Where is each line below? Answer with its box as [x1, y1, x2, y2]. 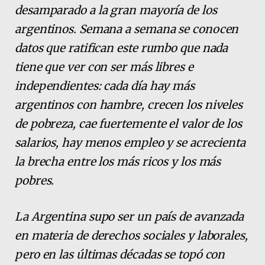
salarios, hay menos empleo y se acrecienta [15, 135, 246, 150]
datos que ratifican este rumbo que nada [15, 40, 228, 55]
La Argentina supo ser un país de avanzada [15, 209, 244, 224]
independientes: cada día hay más [15, 78, 195, 93]
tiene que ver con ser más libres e [15, 59, 193, 74]
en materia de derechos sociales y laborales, [15, 228, 248, 243]
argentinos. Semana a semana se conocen [15, 21, 239, 36]
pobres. [15, 173, 54, 188]
